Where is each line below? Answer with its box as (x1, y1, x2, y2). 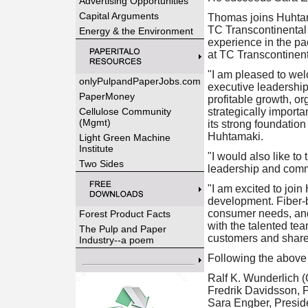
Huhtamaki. (207, 131, 263, 142)
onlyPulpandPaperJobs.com (78, 76, 201, 87)
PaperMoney (78, 91, 135, 102)
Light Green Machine (78, 132, 170, 143)
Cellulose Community (78, 106, 171, 117)
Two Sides (78, 158, 124, 169)
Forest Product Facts (78, 208, 170, 219)
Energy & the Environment (78, 25, 193, 36)
